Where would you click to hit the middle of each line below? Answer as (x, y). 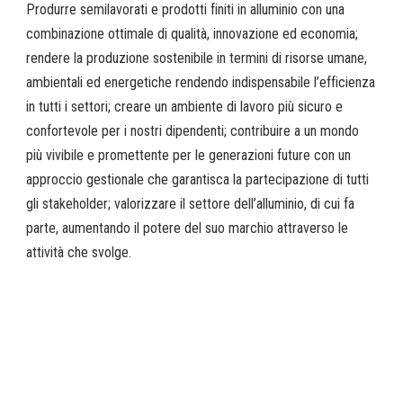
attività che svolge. (79, 253)
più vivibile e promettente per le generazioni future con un (188, 156)
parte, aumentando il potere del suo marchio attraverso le (187, 228)
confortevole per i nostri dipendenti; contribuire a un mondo (193, 131)
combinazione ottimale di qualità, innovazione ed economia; (192, 34)
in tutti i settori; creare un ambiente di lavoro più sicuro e (184, 107)
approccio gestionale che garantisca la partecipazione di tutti (197, 180)
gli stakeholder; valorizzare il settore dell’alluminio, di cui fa (190, 204)
